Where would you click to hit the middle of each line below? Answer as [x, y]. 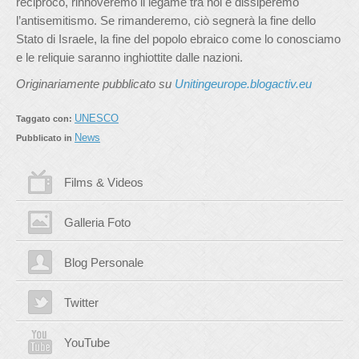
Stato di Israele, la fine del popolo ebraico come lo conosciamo [178, 39]
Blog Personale [104, 262]
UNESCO [97, 118]
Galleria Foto [97, 222]
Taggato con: [45, 119]
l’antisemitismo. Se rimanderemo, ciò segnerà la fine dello [166, 20]
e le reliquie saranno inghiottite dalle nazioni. [129, 57]
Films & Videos [104, 182]
